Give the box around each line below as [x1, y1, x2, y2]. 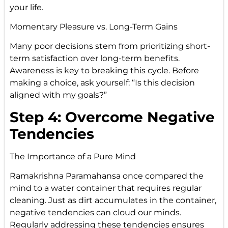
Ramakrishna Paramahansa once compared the [9, 171, 204, 181]
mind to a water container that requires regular [9, 183, 202, 193]
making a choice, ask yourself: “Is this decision [9, 78, 195, 88]
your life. [9, 2, 43, 12]
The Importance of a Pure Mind [9, 151, 136, 161]
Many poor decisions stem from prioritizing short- [9, 41, 210, 51]
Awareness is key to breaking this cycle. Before [9, 66, 199, 76]
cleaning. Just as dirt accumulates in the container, [9, 195, 216, 206]
